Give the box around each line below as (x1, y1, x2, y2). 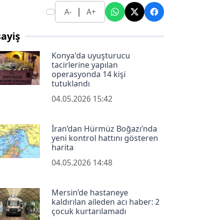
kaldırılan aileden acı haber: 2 (51, 196, 160, 208)
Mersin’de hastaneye (51, 187, 128, 198)
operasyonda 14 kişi (51, 69, 126, 80)
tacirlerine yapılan (51, 59, 118, 71)
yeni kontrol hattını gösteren (51, 133, 158, 144)
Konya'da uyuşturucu (51, 50, 130, 61)
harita (51, 142, 74, 153)
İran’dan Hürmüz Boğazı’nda (51, 123, 157, 135)
